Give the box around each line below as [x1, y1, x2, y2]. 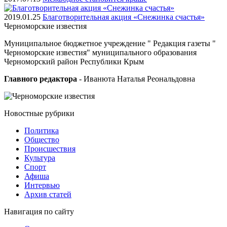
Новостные [4, 109, 45, 118]
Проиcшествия [24, 144, 75, 154]
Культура [24, 154, 55, 163]
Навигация [4, 207, 44, 216]
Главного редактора [4, 74, 77, 84]
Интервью [24, 181, 60, 190]
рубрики [45, 109, 74, 118]
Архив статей [24, 190, 71, 199]
